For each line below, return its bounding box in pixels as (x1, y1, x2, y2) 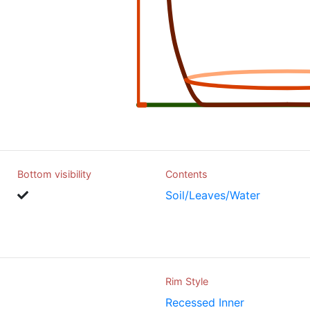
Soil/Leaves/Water (165, 188, 260, 202)
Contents (165, 168, 208, 180)
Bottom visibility (17, 168, 91, 180)
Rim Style (165, 275, 208, 288)
